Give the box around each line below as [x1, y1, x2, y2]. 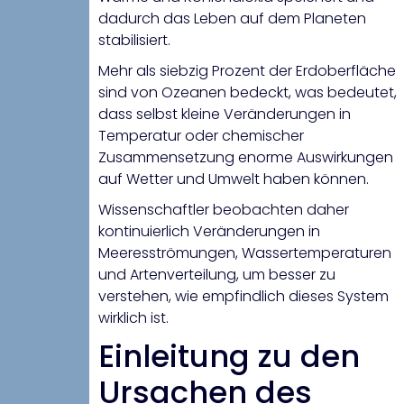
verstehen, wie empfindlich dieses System [98, 286, 389, 308]
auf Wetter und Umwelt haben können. [98, 169, 369, 190]
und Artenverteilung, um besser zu [98, 264, 335, 286]
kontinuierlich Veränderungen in [98, 221, 320, 243]
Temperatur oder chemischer [98, 125, 304, 147]
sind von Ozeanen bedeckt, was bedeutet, [98, 82, 397, 104]
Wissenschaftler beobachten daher [98, 199, 349, 221]
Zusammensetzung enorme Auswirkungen [98, 147, 393, 169]
